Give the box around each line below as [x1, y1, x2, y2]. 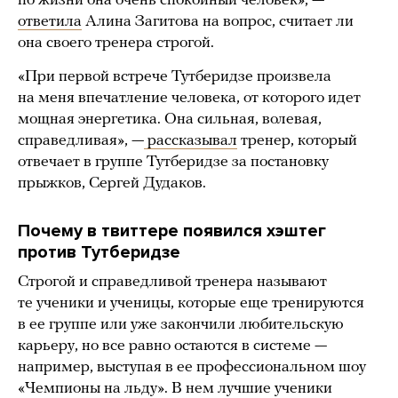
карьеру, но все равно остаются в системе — [18, 338, 327, 355]
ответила [18, 13, 82, 31]
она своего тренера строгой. [18, 35, 214, 52]
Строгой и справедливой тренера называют [18, 274, 327, 291]
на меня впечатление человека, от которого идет [18, 90, 361, 107]
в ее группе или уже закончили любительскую [18, 316, 344, 334]
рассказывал [144, 132, 237, 150]
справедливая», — [18, 132, 144, 150]
